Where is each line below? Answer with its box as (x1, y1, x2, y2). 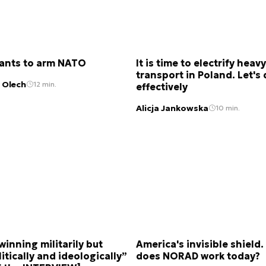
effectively (136, 81, 188, 93)
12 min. (33, 80, 56, 89)
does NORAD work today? (136, 249, 260, 262)
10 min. (216, 103, 240, 113)
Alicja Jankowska (136, 102, 208, 113)
